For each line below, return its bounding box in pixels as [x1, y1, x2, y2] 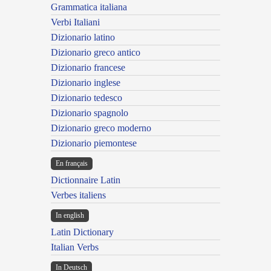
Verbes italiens [51, 190, 106, 201]
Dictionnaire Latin [51, 175, 120, 186]
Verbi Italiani [51, 17, 100, 28]
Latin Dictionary [51, 227, 114, 238]
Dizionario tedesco [51, 93, 122, 103]
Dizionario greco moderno [51, 123, 151, 134]
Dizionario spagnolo [51, 108, 128, 119]
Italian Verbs [51, 242, 99, 253]
